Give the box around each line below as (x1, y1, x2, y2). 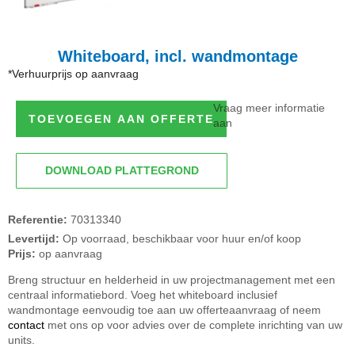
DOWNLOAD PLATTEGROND (44, 163, 199, 177)
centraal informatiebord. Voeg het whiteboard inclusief (8, 288, 277, 302)
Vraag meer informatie (213, 101, 326, 114)
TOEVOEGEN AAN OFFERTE (29, 112, 214, 125)
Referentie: (8, 212, 71, 226)
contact (8, 319, 44, 332)
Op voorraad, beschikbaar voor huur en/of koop (59, 231, 301, 245)
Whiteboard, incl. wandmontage (57, 47, 298, 65)
